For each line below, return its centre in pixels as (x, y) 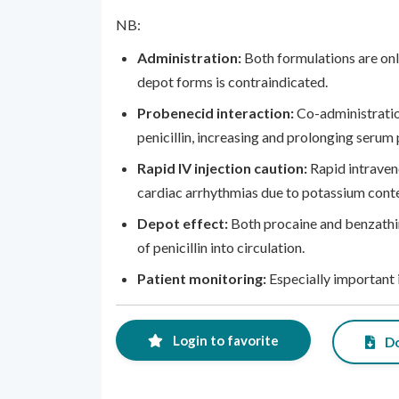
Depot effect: (184, 223)
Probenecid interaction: (217, 113)
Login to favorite (224, 340)
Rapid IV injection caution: (224, 168)
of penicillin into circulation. (221, 247)
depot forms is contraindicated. (232, 81)
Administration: (191, 57)
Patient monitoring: (203, 278)
